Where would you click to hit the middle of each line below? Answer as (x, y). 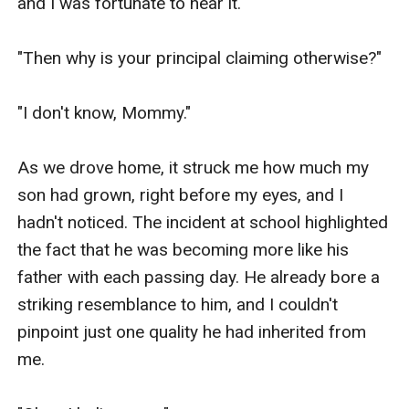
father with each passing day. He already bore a (199, 277)
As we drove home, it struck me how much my (194, 167)
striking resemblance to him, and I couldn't (178, 304)
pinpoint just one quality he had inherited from (192, 331)
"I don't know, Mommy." (105, 112)
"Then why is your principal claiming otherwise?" (200, 58)
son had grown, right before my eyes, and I (181, 194)
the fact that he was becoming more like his (184, 249)
